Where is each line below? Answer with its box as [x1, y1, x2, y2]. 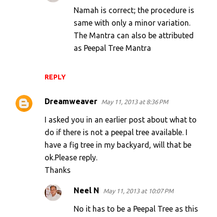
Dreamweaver [45, 97, 97, 106]
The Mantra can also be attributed [74, 31, 194, 40]
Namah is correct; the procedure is [74, 6, 194, 15]
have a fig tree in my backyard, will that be [45, 140, 191, 150]
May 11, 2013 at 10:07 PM [103, 187, 173, 195]
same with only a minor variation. [74, 18, 190, 28]
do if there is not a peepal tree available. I [45, 128, 187, 137]
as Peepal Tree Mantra [74, 44, 151, 53]
